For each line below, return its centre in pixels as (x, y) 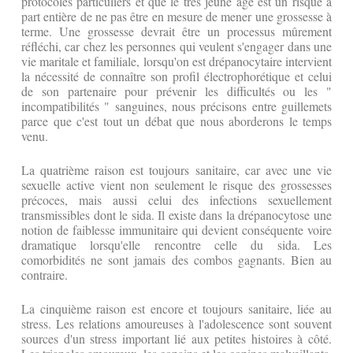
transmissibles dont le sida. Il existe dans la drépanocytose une (176, 215)
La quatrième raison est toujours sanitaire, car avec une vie (176, 170)
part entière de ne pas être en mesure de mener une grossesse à (176, 17)
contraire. (45, 275)
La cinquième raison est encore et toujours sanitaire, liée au (176, 309)
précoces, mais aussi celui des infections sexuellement (176, 200)
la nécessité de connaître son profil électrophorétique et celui (176, 76)
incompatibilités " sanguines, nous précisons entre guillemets (176, 106)
